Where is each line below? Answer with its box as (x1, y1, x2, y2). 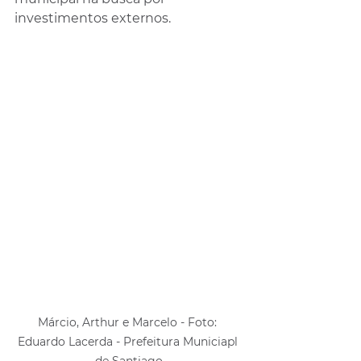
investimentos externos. (15, 10, 171, 26)
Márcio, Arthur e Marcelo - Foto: (38, 314, 220, 330)
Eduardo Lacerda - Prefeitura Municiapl (17, 334, 241, 349)
